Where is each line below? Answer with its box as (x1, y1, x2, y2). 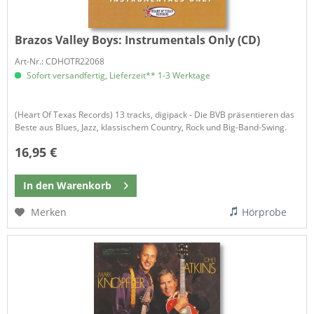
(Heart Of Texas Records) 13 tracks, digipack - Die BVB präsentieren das (15, 109, 295, 121)
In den (23, 179, 55, 192)
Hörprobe (242, 205, 287, 219)
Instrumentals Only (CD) (125, 32, 261, 48)
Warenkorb (57, 179, 112, 192)
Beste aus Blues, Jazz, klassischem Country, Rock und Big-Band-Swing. (15, 121, 287, 134)
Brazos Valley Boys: (15, 32, 125, 48)
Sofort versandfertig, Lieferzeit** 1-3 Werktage (25, 69, 211, 82)
